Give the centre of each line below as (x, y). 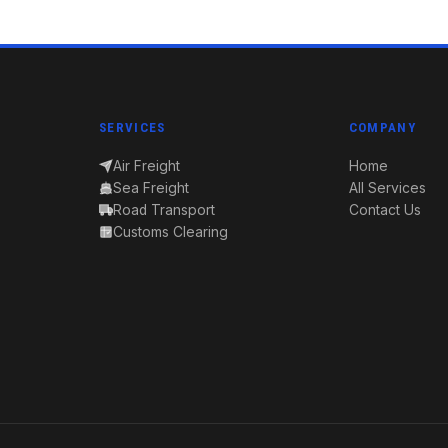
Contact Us (384, 210)
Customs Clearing (171, 232)
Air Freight (147, 166)
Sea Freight (151, 188)
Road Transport (164, 210)
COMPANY (382, 127)
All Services (387, 188)
